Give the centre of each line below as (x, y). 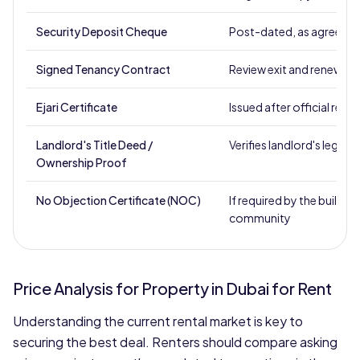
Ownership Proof (82, 162)
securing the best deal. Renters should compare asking (175, 342)
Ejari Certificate (77, 107)
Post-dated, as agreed (289, 31)
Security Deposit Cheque (102, 31)
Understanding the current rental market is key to (158, 321)
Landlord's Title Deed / (94, 145)
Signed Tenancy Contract (103, 69)
